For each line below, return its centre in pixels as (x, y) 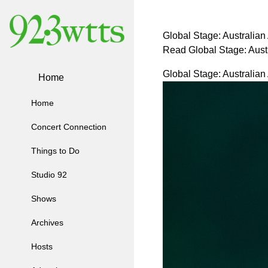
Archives (47, 223)
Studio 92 (49, 175)
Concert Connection (69, 127)
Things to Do (55, 151)
